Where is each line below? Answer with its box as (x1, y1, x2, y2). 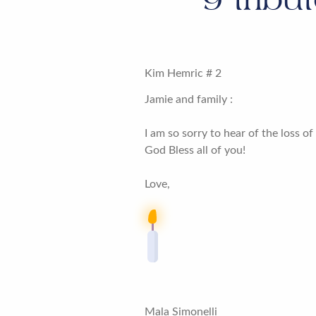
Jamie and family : (145, 93, 233, 105)
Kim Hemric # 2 (145, 67, 222, 79)
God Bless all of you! (145, 144, 246, 156)
